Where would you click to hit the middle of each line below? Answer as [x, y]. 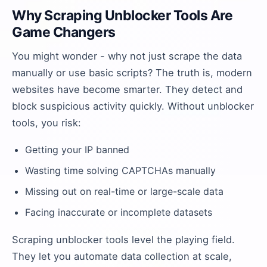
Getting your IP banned [77, 150]
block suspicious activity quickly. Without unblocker [133, 106]
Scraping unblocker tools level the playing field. [123, 240]
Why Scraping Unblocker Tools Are [122, 15]
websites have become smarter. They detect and [127, 89]
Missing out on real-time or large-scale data [124, 191]
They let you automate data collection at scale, [122, 256]
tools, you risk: [46, 123]
